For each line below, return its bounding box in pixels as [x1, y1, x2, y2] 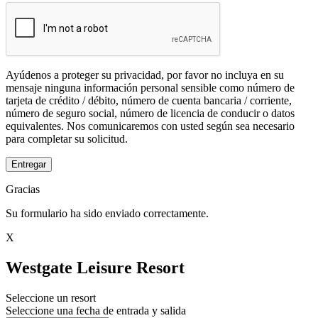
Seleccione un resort [6, 291, 96, 304]
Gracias [6, 182, 40, 195]
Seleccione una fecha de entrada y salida [6, 304, 186, 317]
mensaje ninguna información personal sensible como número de [6, 81, 295, 94]
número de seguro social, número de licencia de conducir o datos [6, 106, 295, 119]
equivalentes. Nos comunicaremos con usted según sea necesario [6, 119, 295, 132]
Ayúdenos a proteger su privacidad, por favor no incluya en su [6, 68, 284, 81]
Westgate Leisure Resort [6, 258, 185, 277]
